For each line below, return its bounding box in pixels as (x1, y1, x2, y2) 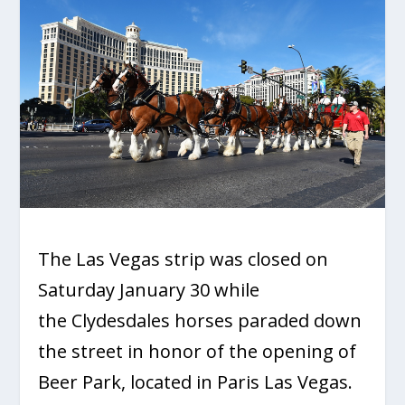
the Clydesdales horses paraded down (38, 307, 363, 333)
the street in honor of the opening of (38, 338, 357, 363)
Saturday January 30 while (38, 277, 260, 302)
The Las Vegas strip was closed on (38, 246, 329, 271)
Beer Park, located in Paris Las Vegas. (38, 369, 353, 394)
